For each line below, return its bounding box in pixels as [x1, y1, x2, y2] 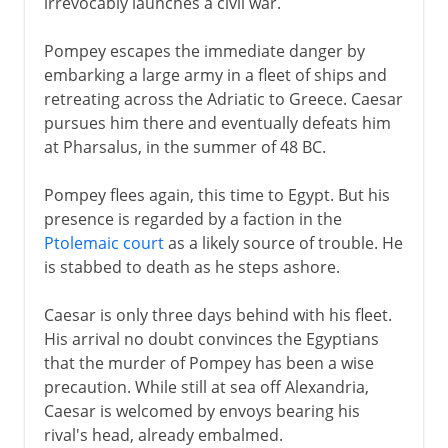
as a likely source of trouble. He [163, 231, 403, 254]
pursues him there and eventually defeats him [43, 111, 391, 134]
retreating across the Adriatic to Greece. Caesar [43, 87, 403, 110]
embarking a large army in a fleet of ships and [43, 63, 387, 86]
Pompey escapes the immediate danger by [43, 39, 365, 62]
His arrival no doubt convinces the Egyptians [43, 327, 379, 350]
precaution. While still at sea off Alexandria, [43, 375, 369, 398]
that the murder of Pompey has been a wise [43, 351, 374, 374]
